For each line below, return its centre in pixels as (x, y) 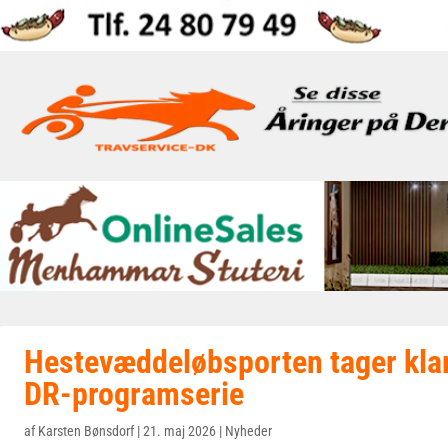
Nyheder (248, 431)
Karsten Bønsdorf (86, 431)
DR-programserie (134, 394)
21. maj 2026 (179, 431)
